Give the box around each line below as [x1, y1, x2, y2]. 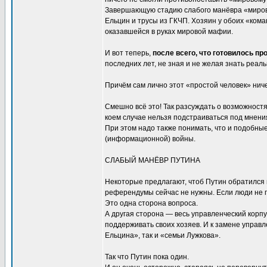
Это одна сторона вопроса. [105, 199, 198, 207]
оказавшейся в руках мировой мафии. [105, 27, 233, 36]
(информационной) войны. [105, 135, 195, 143]
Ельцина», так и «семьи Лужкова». [105, 231, 221, 240]
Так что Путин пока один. [105, 253, 189, 261]
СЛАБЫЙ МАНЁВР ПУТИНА [105, 156, 200, 164]
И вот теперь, [105, 49, 153, 57]
